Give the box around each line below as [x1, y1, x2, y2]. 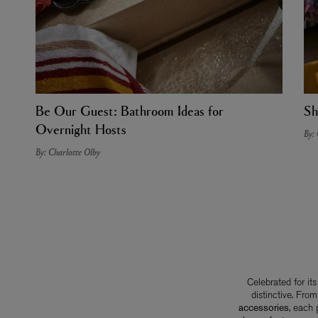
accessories [238, 300, 289, 314]
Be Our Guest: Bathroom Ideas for [35, 101, 224, 119]
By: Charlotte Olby [35, 143, 100, 158]
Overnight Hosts [35, 119, 126, 137]
